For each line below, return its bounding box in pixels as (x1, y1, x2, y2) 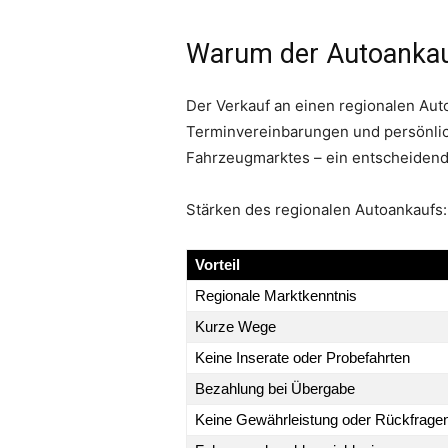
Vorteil (195, 256, 240, 274)
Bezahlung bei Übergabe (195, 380, 355, 398)
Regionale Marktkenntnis (195, 287, 357, 305)
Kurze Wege (195, 318, 276, 336)
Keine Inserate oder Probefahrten (195, 349, 410, 367)
